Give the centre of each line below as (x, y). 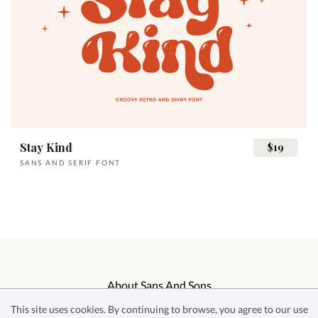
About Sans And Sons (159, 285)
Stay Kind (46, 148)
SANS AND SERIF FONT (71, 163)
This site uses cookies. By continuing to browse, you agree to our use (159, 309)
